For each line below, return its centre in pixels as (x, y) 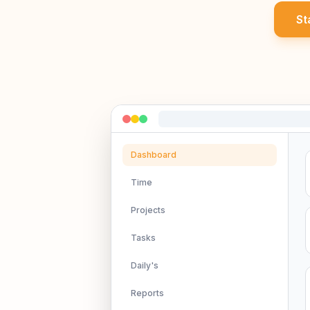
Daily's (145, 265)
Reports (147, 293)
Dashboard (154, 155)
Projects (148, 210)
